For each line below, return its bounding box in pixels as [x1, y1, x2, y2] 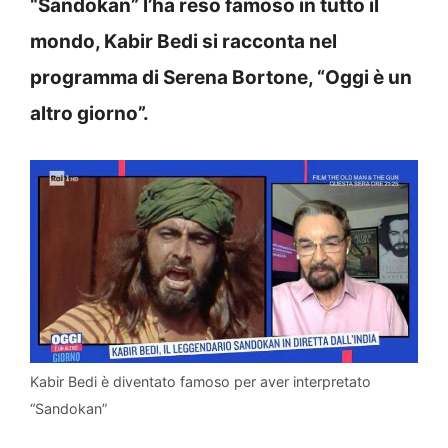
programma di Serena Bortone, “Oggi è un [30, 65, 412, 89]
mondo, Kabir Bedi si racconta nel [30, 29, 337, 53]
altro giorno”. [30, 101, 149, 125]
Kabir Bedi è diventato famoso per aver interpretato [30, 373, 371, 391]
